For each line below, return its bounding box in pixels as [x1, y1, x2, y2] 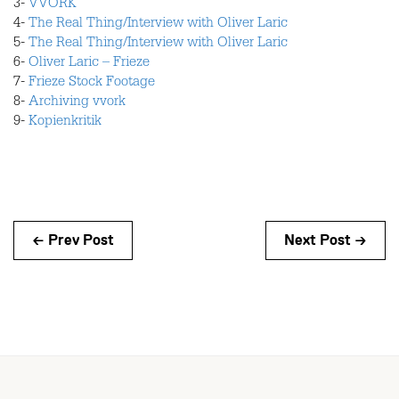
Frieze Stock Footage [28, 77, 155, 91]
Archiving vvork [28, 96, 126, 110]
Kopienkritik [28, 116, 102, 130]
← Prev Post [32, 232, 114, 248]
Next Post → [284, 232, 367, 248]
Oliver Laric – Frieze [28, 57, 150, 71]
